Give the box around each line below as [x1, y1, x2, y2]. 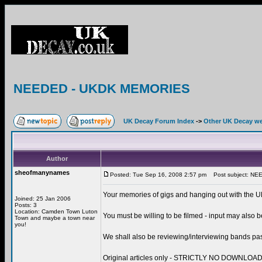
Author [46, 155, 68, 162]
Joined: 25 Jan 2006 [15, 195, 71, 202]
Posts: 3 [15, 202, 37, 208]
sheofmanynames [15, 169, 70, 176]
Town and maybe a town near [15, 215, 95, 221]
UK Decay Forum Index [123, 118, 194, 125]
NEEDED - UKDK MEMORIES [13, 81, 190, 96]
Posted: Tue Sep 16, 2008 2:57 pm [110, 171, 206, 178]
